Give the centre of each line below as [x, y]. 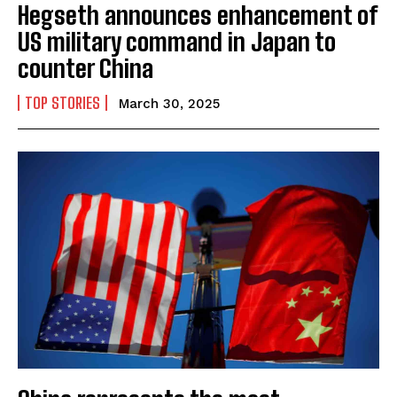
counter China [86, 69]
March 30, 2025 [169, 104]
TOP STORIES [62, 103]
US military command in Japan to [177, 42]
